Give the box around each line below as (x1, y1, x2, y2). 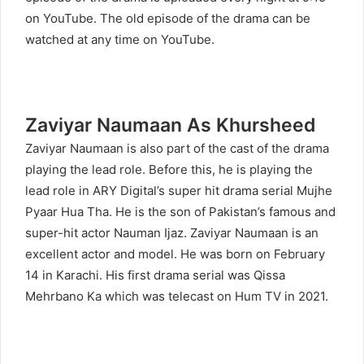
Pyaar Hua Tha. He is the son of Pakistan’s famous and (25, 204, 336, 220)
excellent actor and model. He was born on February (25, 246, 325, 262)
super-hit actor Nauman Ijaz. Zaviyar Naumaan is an (25, 225, 318, 241)
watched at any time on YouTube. (25, 32, 214, 48)
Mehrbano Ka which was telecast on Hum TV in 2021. (25, 288, 328, 305)
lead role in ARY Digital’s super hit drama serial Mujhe (25, 183, 332, 199)
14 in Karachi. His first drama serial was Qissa (25, 267, 285, 284)
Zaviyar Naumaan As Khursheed (25, 114, 316, 137)
